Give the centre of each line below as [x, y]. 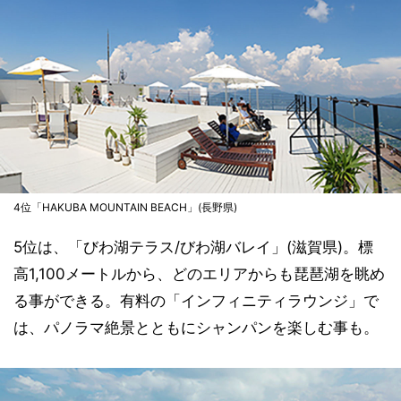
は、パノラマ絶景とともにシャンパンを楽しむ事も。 [196, 328]
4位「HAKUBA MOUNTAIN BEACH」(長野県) [125, 208]
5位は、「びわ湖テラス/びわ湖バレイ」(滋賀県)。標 [193, 247]
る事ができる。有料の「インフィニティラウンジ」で [196, 301]
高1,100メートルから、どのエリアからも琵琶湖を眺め [199, 274]
